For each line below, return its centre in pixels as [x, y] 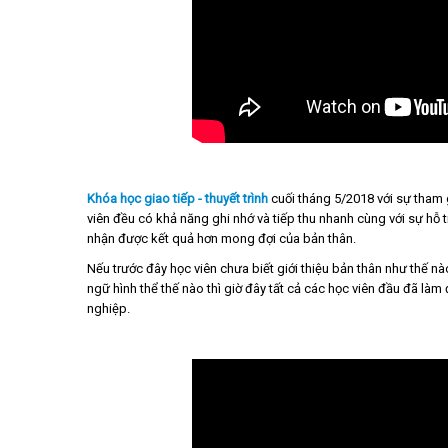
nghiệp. [108, 308]
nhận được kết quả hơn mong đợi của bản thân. [221, 238]
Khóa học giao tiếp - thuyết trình [179, 198]
